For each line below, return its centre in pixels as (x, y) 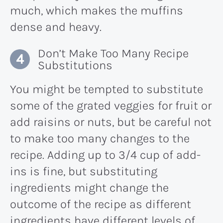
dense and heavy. (56, 27)
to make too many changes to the (100, 138)
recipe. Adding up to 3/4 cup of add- (105, 155)
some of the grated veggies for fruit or (111, 105)
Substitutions (75, 65)
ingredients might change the (89, 187)
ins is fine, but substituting (84, 171)
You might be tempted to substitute (107, 89)
